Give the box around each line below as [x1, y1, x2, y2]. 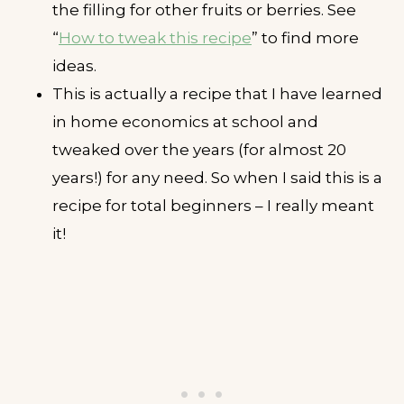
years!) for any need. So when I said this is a [52, 168, 382, 187]
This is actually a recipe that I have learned [52, 84, 382, 103]
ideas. [52, 56, 96, 75]
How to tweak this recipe [59, 28, 252, 47]
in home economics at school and [52, 112, 318, 131]
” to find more [252, 28, 359, 47]
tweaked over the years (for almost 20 [52, 140, 346, 159]
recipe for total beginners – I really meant [52, 196, 374, 215]
